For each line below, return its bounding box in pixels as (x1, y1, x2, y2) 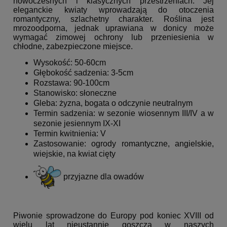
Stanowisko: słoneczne (33, 89, 117, 98)
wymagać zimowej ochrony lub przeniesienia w (13, 33, 214, 42)
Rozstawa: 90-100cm (33, 79, 109, 88)
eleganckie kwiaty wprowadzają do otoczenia (13, 6, 214, 15)
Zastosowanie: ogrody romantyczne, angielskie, (33, 139, 214, 148)
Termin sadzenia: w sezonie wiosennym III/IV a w (33, 109, 214, 118)
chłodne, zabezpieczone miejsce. (13, 42, 133, 51)
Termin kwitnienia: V (33, 129, 106, 138)
